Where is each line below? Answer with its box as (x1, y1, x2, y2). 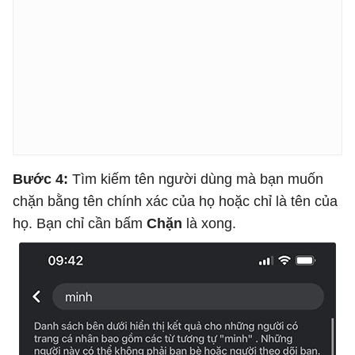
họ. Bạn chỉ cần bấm (13, 216, 147, 231)
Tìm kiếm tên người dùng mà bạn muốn (72, 171, 323, 187)
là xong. (182, 216, 236, 231)
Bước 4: (13, 171, 72, 187)
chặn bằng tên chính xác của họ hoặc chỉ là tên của (13, 193, 338, 209)
